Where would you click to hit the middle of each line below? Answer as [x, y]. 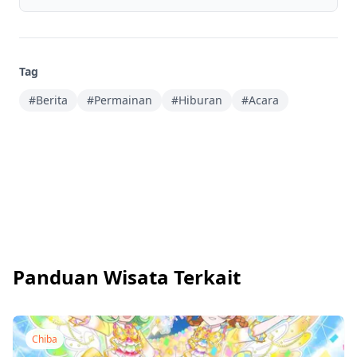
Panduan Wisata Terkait [127, 277]
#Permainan [120, 100]
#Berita [48, 100]
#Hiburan [197, 100]
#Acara [260, 100]
